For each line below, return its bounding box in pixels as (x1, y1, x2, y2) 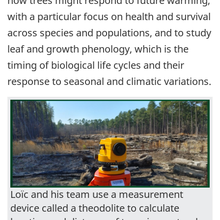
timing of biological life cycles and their (7, 58, 184, 72)
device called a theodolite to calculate (10, 201, 179, 215)
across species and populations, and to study (7, 26, 211, 39)
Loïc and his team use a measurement (10, 188, 183, 201)
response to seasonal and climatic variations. (7, 74, 211, 88)
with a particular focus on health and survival (7, 9, 211, 23)
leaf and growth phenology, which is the (7, 42, 189, 55)
